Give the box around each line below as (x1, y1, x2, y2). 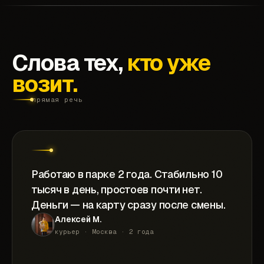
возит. (12, 70, 77, 99)
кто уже (127, 48, 210, 78)
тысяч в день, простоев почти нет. (31, 183, 203, 197)
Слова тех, (12, 48, 127, 78)
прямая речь (32, 95, 83, 104)
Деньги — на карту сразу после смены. (31, 198, 226, 212)
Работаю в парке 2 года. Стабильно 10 (31, 167, 223, 181)
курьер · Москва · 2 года (55, 227, 154, 236)
